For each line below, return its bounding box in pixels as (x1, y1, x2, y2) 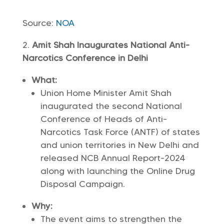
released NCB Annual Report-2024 (40, 152, 185, 163)
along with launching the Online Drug (40, 165, 195, 176)
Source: (22, 17, 56, 28)
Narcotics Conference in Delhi (22, 52, 148, 63)
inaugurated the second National (40, 100, 182, 111)
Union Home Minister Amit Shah (40, 87, 171, 98)
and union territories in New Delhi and (40, 139, 199, 150)
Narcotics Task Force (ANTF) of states (40, 126, 200, 137)
